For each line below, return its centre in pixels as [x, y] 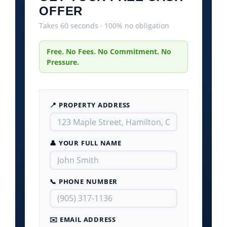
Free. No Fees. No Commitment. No [109, 51]
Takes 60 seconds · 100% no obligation [104, 26]
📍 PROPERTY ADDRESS [90, 105]
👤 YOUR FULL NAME [86, 143]
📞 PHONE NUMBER [84, 181]
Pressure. [63, 62]
